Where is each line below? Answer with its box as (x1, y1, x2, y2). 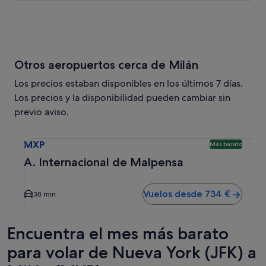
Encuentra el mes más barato (7, 223, 229, 243)
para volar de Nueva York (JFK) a (7, 242, 256, 262)
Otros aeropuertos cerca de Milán (14, 58, 198, 72)
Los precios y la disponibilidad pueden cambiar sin (14, 91, 230, 104)
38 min (33, 189, 56, 199)
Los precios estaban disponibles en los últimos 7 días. (14, 77, 243, 90)
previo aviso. (14, 106, 69, 118)
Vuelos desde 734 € (143, 188, 231, 199)
